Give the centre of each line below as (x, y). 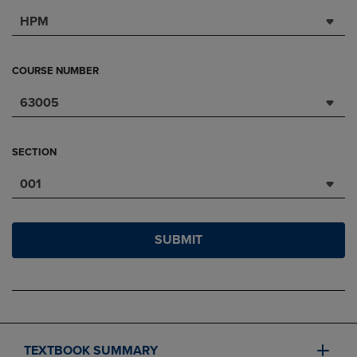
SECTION (34, 153)
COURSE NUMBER (55, 71)
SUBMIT (178, 240)
